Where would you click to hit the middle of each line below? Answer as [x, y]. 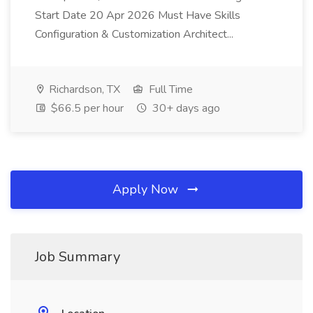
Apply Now [147, 189]
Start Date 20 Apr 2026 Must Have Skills [138, 15]
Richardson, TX [83, 89]
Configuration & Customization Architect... [136, 34]
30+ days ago [185, 108]
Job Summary [78, 257]
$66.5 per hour [86, 108]
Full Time [169, 89]
